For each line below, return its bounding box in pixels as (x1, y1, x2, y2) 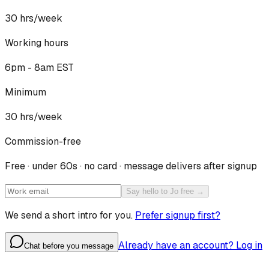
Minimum (5, 85, 46, 98)
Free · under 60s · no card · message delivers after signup (5, 159, 257, 172)
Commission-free (5, 134, 81, 148)
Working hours (5, 36, 68, 49)
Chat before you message (24, 241, 113, 250)
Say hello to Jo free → (126, 186, 204, 196)
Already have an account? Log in (118, 238, 262, 252)
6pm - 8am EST (5, 61, 74, 74)
